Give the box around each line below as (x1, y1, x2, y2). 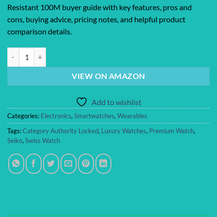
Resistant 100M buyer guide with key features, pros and (7, 2, 192, 12)
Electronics (41, 111, 71, 120)
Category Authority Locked (23, 126, 98, 135)
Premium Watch (149, 126, 194, 135)
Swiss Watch (25, 136, 60, 144)
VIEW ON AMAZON (72, 71, 145, 80)
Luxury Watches (101, 126, 146, 135)
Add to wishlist (92, 97, 141, 107)
